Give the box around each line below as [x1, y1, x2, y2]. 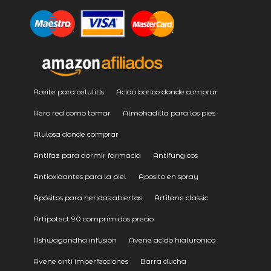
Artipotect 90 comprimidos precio [33, 214, 154, 224]
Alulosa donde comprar [33, 129, 119, 139]
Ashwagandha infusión [33, 235, 117, 245]
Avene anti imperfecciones [33, 256, 128, 266]
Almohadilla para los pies [122, 108, 215, 118]
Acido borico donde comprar [116, 87, 218, 97]
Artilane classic [154, 193, 208, 203]
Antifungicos [152, 151, 198, 160]
